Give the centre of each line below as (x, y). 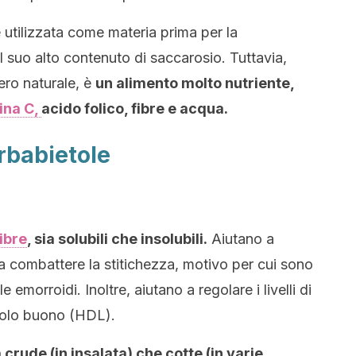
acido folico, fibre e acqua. (136, 108)
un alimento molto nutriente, (195, 83)
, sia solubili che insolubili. (117, 239)
